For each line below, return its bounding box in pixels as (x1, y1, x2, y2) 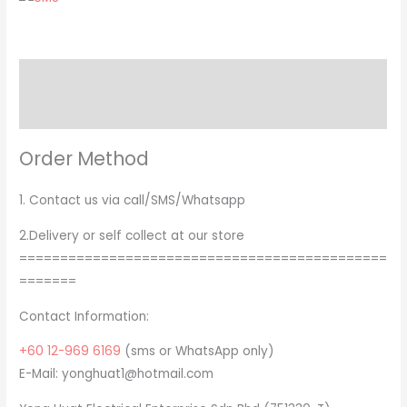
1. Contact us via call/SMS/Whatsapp (19, 192, 246, 210)
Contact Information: (19, 307, 150, 325)
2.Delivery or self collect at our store (19, 227, 245, 245)
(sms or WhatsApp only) (121, 342, 275, 361)
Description (19, 67, 95, 85)
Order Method (19, 145, 150, 173)
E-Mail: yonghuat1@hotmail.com (19, 365, 214, 383)
